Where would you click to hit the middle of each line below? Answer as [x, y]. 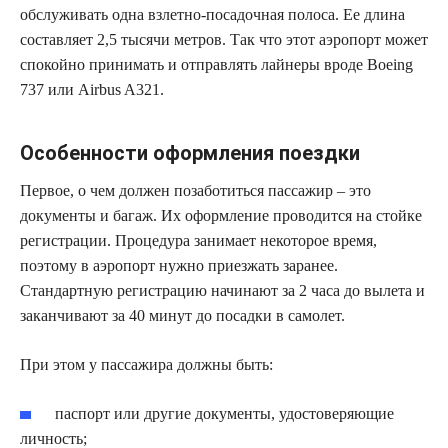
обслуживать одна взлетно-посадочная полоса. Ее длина [212, 14]
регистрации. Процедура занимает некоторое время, [198, 240]
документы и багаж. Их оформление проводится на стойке [221, 215]
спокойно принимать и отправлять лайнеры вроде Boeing [216, 64]
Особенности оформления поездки [190, 152]
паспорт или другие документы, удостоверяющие [225, 413]
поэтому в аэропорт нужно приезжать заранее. [179, 265]
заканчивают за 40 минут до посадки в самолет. [182, 315]
